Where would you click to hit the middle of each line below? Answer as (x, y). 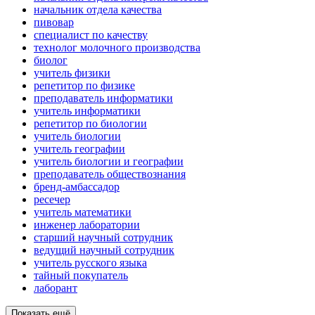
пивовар (54, 22)
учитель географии (79, 149)
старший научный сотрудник (103, 238)
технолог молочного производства (117, 48)
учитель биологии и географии (109, 162)
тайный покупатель (81, 276)
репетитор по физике (84, 86)
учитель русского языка (90, 263)
